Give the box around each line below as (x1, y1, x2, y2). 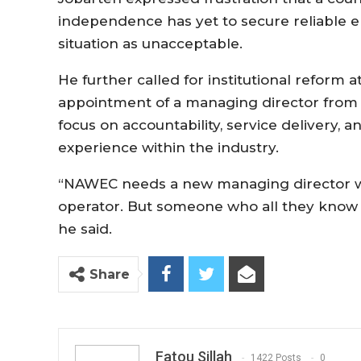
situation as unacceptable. (58, 35, 243, 52)
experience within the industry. (58, 139, 279, 156)
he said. (58, 220, 116, 237)
